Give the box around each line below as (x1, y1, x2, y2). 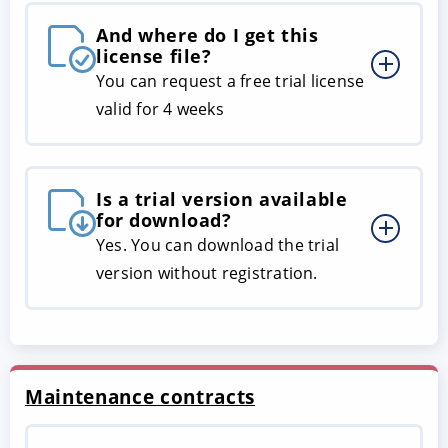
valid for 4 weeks (96, 97, 224, 120)
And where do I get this (96, 22, 319, 47)
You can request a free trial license (96, 69, 365, 92)
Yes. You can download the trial (96, 233, 340, 256)
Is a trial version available (96, 186, 348, 211)
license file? (96, 43, 212, 68)
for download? (96, 207, 232, 232)
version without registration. (96, 261, 318, 284)
